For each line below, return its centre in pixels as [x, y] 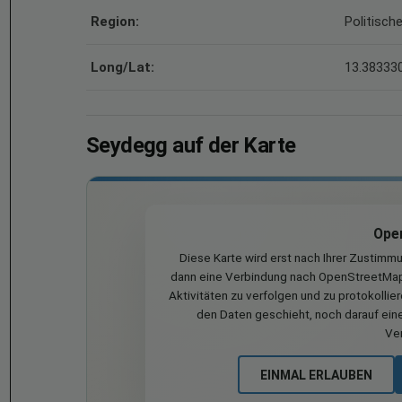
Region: [115, 22]
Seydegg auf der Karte [191, 145]
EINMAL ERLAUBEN [316, 375]
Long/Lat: [122, 67]
